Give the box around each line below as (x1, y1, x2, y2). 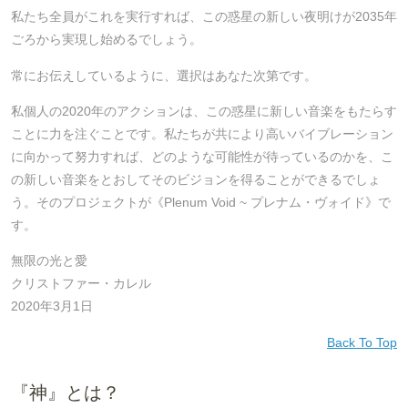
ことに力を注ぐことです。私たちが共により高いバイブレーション (11, 126, 393, 141)
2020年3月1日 (11, 299, 93, 314)
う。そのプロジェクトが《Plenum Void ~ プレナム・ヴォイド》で (11, 194, 391, 209)
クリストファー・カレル (11, 276, 151, 291)
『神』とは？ (11, 382, 120, 403)
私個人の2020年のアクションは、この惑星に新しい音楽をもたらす (11, 103, 397, 118)
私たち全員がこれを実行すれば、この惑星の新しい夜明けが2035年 (11, 9, 397, 25)
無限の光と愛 (11, 253, 87, 269)
